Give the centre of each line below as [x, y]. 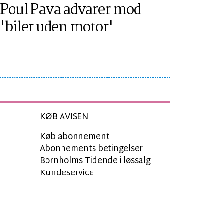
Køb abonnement [75, 137]
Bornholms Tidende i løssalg [95, 161]
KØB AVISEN [64, 117]
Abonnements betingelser [91, 149]
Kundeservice [67, 173]
